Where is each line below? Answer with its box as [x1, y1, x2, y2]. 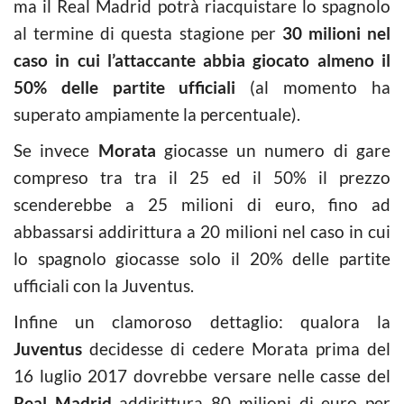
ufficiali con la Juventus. [14, 274, 194, 296]
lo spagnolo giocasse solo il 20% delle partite [14, 247, 390, 269]
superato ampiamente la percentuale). [14, 103, 300, 124]
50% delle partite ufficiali [14, 76, 236, 97]
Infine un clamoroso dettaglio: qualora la [14, 310, 390, 332]
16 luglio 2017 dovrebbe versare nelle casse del [14, 364, 390, 386]
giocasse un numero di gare [155, 139, 391, 161]
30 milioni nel [281, 22, 390, 43]
